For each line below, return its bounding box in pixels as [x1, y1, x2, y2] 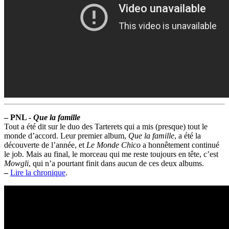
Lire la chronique [10, 168, 65, 177]
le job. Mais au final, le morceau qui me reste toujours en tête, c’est [4, 150, 218, 159]
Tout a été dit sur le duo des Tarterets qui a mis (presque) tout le [4, 122, 208, 131]
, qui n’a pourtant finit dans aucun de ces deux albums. [29, 159, 204, 168]
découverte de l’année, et [4, 141, 86, 150]
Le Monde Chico [86, 141, 141, 150]
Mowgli [4, 159, 29, 168]
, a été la [174, 131, 201, 141]
